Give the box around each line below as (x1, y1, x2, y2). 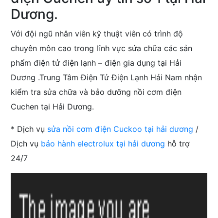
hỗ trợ (165, 139, 190, 149)
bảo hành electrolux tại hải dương (41, 139, 165, 149)
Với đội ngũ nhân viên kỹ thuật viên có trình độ (11, 29, 183, 39)
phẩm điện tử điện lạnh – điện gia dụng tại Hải (11, 58, 182, 68)
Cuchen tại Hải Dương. (11, 102, 94, 112)
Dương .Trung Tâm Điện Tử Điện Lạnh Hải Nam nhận (11, 73, 202, 83)
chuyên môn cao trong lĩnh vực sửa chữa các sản (11, 43, 193, 54)
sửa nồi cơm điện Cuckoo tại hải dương (47, 124, 194, 134)
